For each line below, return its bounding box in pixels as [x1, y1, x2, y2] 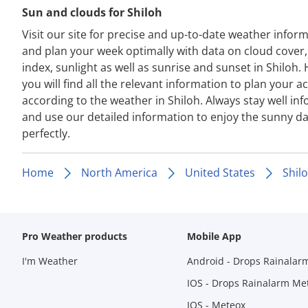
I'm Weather [22, 254, 78, 267]
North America [81, 165, 157, 180]
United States [185, 165, 255, 180]
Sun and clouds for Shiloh [22, 5, 162, 20]
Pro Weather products [22, 230, 127, 243]
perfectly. [22, 126, 70, 141]
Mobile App [186, 230, 241, 243]
